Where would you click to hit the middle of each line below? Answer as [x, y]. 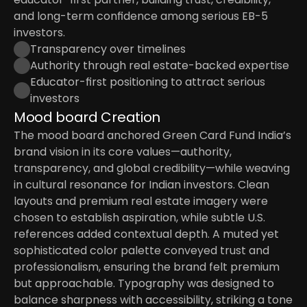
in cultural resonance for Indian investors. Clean [142, 185]
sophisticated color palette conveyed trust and [142, 250]
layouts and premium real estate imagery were [141, 201]
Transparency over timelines [108, 49]
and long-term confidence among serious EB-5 [141, 16]
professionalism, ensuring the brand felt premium [147, 267]
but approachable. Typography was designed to [144, 283]
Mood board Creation [87, 117]
